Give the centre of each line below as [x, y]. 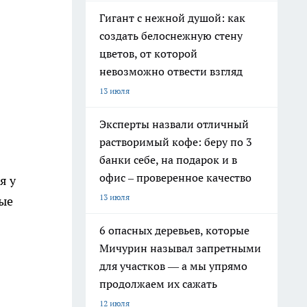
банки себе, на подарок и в [168, 160]
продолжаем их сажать [158, 284]
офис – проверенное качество [175, 177]
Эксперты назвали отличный [174, 124]
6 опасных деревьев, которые [174, 230]
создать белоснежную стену [171, 36]
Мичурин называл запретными [180, 248]
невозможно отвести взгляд [171, 71]
